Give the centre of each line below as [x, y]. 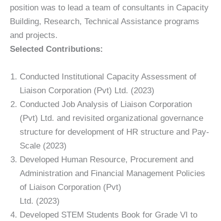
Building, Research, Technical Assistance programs [105, 22]
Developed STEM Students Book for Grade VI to [109, 215]
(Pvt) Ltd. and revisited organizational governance [111, 118]
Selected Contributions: [56, 49]
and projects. [34, 36]
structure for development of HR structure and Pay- [114, 132]
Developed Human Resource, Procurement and [107, 159]
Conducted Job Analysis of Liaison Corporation [106, 104]
